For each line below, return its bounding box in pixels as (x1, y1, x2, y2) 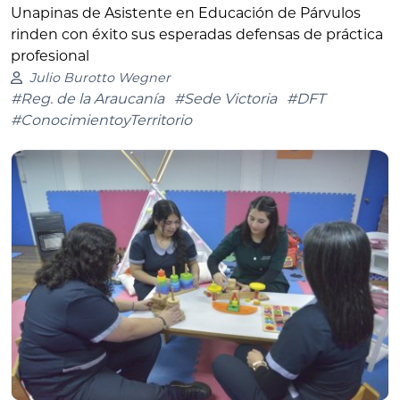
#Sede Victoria (174, 90, 277, 108)
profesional (11, 47, 89, 65)
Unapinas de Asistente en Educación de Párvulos (11, 4, 361, 22)
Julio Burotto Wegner (29, 70, 171, 87)
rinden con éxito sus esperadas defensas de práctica (11, 26, 383, 44)
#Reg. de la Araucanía (11, 90, 164, 108)
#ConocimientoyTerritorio (11, 112, 192, 129)
